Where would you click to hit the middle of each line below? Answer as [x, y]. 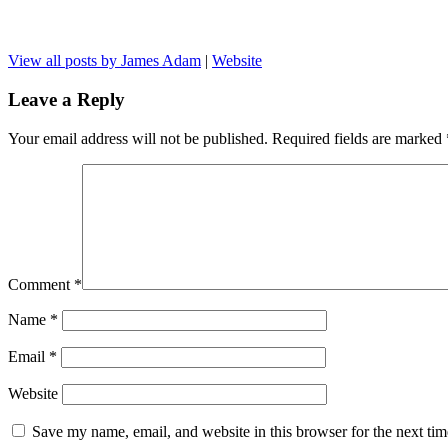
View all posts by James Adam [104, 61]
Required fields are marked [359, 138]
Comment [41, 284]
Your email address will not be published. [138, 138]
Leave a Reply [66, 99]
